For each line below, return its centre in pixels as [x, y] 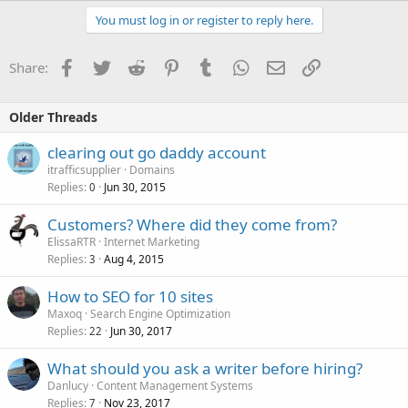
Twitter [132, 66]
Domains [152, 170]
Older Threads [53, 117]
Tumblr [237, 66]
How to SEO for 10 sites [130, 296]
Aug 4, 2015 [134, 259]
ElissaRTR [71, 242]
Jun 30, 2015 [135, 187]
